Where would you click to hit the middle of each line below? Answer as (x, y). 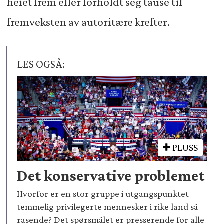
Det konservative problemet (111, 176)
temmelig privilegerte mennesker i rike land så (108, 206)
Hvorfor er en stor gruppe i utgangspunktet (103, 193)
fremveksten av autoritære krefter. (88, 22)
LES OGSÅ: (41, 64)
